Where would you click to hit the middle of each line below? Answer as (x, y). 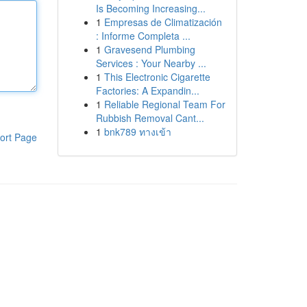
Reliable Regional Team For (164, 104)
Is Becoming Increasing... (150, 8)
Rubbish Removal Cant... (150, 118)
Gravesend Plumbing (149, 49)
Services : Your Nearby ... (151, 63)
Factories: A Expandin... (147, 90)
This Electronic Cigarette (157, 77)
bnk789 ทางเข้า (137, 132)
